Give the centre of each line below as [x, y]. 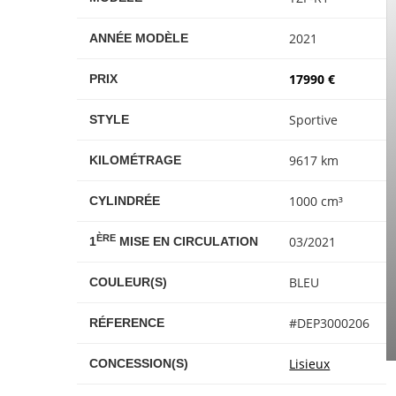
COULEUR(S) [129, 282]
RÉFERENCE [127, 323]
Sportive [314, 120]
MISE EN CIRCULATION [187, 241]
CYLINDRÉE [125, 201]
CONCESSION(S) [139, 363]
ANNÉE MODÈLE [139, 38]
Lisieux [310, 364]
